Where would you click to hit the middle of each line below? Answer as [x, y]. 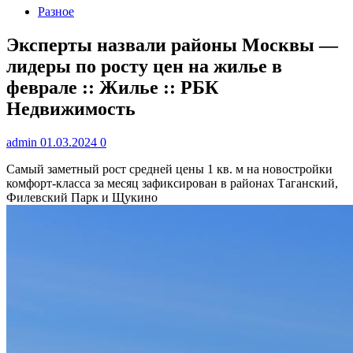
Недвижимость [71, 108]
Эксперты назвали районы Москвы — [172, 45]
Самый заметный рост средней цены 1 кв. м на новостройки [169, 169]
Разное [56, 11]
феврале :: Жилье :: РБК [112, 87]
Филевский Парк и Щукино [82, 197]
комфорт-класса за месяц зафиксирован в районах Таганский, [172, 183]
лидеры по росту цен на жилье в [144, 66]
